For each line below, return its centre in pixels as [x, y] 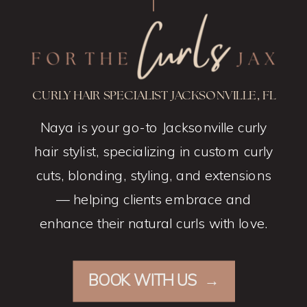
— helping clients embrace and [153, 199]
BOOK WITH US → [154, 280]
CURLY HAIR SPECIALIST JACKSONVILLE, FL [154, 96]
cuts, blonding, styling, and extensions [153, 175]
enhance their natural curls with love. [153, 223]
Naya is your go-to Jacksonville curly [153, 127]
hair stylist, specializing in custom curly [153, 151]
